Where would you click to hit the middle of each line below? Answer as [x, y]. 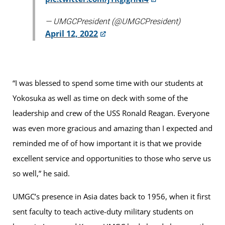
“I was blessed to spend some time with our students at [108, 83]
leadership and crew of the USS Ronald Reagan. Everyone [111, 113]
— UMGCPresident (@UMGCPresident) [113, 21]
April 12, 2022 [72, 33]
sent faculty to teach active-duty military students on [103, 212]
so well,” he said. [41, 174]
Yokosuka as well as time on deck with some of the [100, 98]
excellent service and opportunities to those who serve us [112, 158]
